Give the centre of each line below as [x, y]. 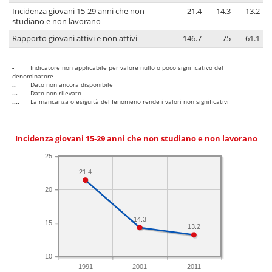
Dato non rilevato [56, 93]
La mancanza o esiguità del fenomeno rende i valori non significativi [130, 102]
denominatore [33, 76]
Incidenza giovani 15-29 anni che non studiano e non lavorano [136, 139]
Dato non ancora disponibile [72, 85]
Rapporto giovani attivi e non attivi [75, 39]
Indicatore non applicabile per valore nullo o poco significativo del [127, 68]
